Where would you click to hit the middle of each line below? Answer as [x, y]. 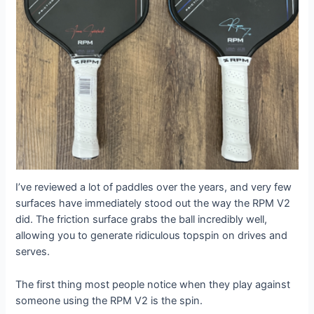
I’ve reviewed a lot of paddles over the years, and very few [154, 187]
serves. [33, 252]
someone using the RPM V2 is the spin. [109, 300]
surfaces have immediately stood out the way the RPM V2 [153, 204]
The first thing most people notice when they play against [153, 284]
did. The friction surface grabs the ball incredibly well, [142, 220]
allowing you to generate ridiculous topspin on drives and [152, 236]
